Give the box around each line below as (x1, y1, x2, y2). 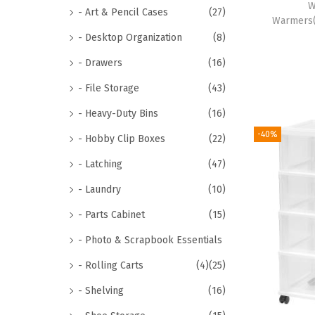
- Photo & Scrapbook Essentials (78, 234, 222, 246)
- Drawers (78, 57, 122, 69)
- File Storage (78, 82, 139, 94)
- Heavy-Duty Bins (78, 108, 158, 120)
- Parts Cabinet (78, 209, 145, 221)
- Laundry (78, 184, 121, 195)
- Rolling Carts (78, 259, 143, 271)
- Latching (78, 158, 122, 170)
